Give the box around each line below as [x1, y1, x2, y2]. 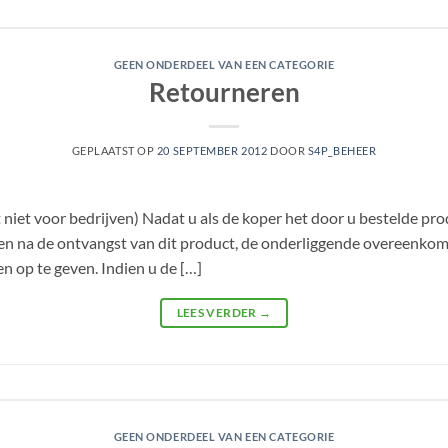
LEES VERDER [176, 305, 259, 321]
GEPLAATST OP [71, 144, 157, 158]
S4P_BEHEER [307, 144, 377, 158]
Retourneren [148, 77, 300, 108]
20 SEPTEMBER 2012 [156, 144, 268, 158]
